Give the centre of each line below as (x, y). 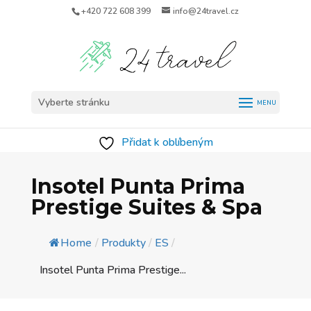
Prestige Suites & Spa (146, 207)
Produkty (123, 243)
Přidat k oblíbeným (167, 142)
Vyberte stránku (74, 102)
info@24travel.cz (206, 11)
